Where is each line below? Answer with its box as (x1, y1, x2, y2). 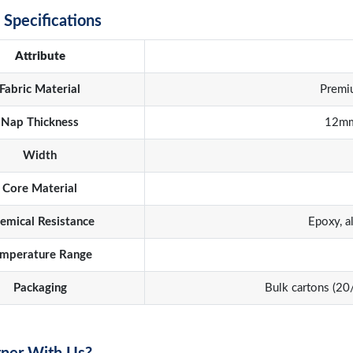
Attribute (14, 50, 65, 62)
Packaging (13, 282, 67, 294)
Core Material (2, 183, 77, 195)
